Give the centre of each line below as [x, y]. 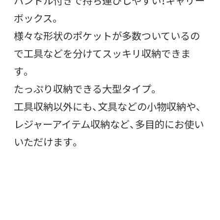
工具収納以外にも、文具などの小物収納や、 [108, 107]
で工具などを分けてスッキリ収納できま [102, 54]
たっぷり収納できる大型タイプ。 [86, 89]
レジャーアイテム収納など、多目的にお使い [109, 124]
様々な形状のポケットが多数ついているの [107, 36]
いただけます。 [47, 142]
